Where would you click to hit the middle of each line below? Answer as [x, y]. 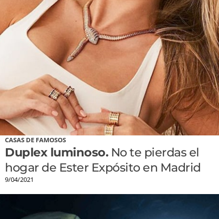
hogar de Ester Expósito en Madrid [103, 168]
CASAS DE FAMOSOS [35, 140]
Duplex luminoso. [56, 153]
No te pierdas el [154, 153]
